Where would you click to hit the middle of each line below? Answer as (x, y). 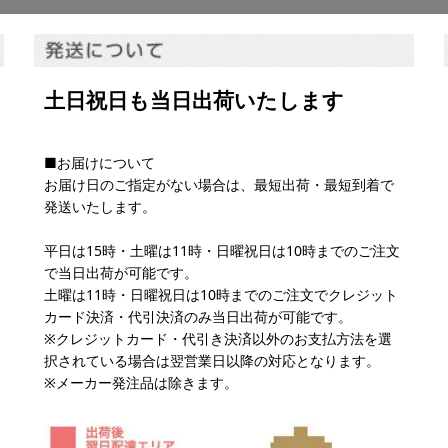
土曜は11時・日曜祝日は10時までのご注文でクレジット (221, 295)
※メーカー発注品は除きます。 (141, 383)
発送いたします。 (100, 207)
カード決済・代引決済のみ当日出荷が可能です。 (198, 317)
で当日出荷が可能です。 (121, 273)
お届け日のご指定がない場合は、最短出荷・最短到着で (219, 185)
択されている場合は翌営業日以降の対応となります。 (212, 361)
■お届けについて (99, 163)
